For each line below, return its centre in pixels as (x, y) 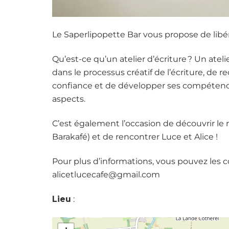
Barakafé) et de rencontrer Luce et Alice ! (135, 137)
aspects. (69, 99)
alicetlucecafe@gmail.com (106, 175)
